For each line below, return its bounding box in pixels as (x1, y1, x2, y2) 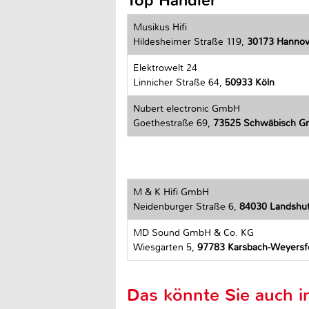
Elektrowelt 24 (133, 61, 197, 74)
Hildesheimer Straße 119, (133, 35, 247, 48)
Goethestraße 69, (133, 117, 213, 129)
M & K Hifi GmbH (133, 186, 209, 199)
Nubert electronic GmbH (133, 102, 240, 114)
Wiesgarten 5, (133, 241, 197, 254)
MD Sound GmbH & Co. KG (133, 227, 254, 239)
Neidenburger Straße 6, (133, 201, 239, 213)
